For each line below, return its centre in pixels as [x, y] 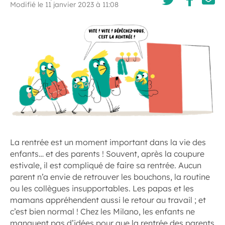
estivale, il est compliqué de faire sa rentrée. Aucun [106, 165]
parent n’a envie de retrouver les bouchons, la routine [110, 177]
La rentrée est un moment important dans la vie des [108, 142]
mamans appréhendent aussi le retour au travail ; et [108, 200]
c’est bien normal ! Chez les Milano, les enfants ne [102, 211]
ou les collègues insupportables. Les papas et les [102, 188]
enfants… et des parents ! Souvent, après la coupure [107, 153]
